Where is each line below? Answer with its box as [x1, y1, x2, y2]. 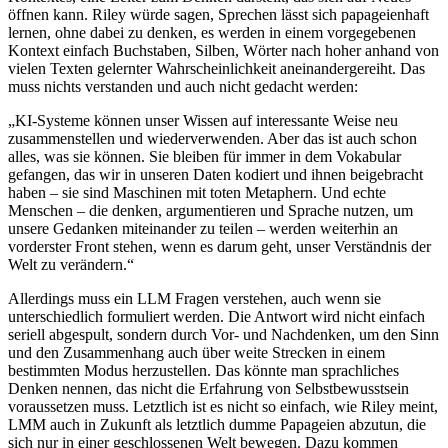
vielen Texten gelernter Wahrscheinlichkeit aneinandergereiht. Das [8, 59, 425, 77]
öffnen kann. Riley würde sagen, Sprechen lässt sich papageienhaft [8, 5, 429, 23]
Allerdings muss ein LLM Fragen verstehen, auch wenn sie [8, 289, 381, 307]
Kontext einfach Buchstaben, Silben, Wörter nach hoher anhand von [8, 41, 439, 59]
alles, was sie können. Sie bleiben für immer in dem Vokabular [8, 147, 401, 165]
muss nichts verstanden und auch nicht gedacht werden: [8, 77, 358, 95]
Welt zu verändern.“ [8, 255, 134, 273]
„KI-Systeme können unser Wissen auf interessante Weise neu [8, 111, 398, 129]
